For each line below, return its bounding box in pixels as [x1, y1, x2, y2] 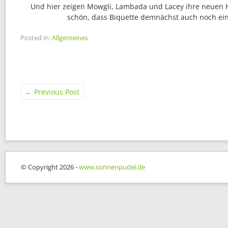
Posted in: [20, 33, 50, 43]
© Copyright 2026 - [21, 162, 79, 172]
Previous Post [32, 87, 79, 97]
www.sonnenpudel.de [79, 162, 145, 172]
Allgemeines [52, 33, 88, 43]
